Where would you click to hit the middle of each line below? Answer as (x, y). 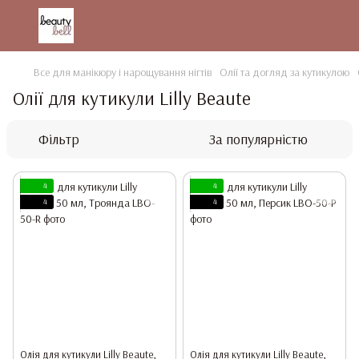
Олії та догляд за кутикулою (284, 72)
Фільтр (59, 139)
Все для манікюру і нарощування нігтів (123, 72)
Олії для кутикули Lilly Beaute (132, 98)
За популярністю (258, 139)
